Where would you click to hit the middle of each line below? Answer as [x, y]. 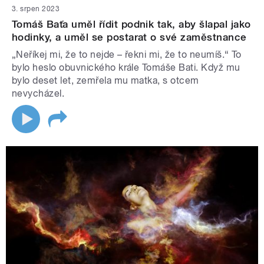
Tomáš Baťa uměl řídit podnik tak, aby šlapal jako [131, 24]
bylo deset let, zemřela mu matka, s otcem [105, 81]
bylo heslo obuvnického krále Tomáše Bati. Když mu [126, 68]
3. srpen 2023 [36, 9]
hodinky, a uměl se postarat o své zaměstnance [129, 37]
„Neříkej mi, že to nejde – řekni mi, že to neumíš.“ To [127, 55]
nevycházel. [38, 94]
